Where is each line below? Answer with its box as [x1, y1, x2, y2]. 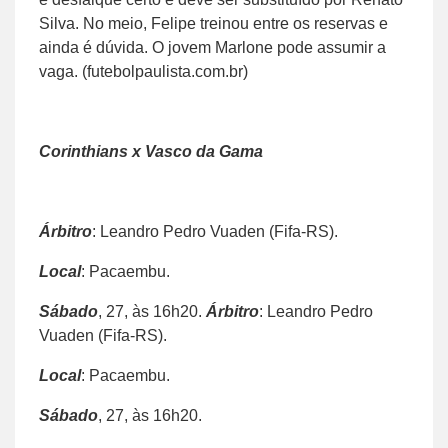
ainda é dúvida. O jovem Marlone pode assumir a [39, 38, 386, 56]
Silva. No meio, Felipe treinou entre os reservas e [39, 14, 388, 32]
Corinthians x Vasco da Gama [39, 142, 263, 160]
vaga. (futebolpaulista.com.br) [39, 62, 248, 80]
